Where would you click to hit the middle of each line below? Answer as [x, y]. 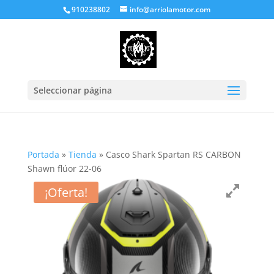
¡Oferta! [66, 192]
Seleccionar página [72, 90]
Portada [43, 154]
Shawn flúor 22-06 [64, 168]
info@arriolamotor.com [170, 9]
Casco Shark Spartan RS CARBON [173, 154]
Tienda [82, 154]
